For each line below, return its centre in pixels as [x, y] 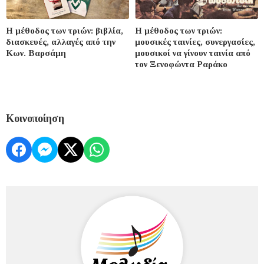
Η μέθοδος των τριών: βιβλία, [65, 31]
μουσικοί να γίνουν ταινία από [193, 53]
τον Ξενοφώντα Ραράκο [181, 65]
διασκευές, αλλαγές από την [61, 42]
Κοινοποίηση [35, 119]
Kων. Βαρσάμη [36, 53]
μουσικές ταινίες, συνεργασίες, [195, 42]
